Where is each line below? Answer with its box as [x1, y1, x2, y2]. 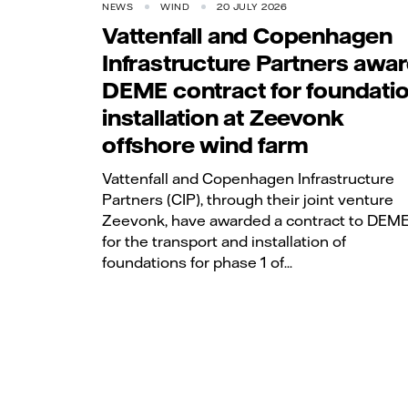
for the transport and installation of [102, 231, 346, 250]
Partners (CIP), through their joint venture [102, 189, 393, 209]
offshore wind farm [102, 131, 309, 159]
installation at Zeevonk [102, 104, 344, 132]
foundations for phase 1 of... [102, 252, 292, 271]
